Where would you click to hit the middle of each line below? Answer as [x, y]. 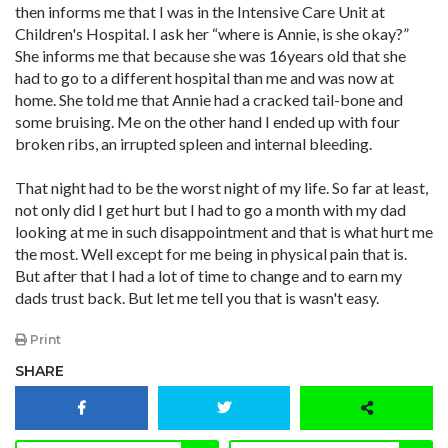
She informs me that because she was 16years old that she [210, 55]
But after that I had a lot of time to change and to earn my [208, 275]
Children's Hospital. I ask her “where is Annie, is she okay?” [212, 33]
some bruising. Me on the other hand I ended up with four [207, 121]
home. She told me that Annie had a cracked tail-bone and [209, 99]
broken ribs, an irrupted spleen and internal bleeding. [193, 143]
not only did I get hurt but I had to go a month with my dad [210, 209]
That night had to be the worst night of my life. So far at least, [221, 187]
